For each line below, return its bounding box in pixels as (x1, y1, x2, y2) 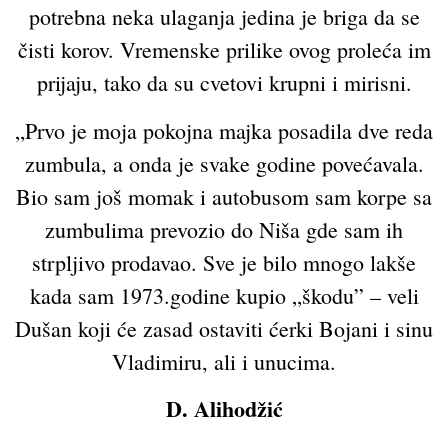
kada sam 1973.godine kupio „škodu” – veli (29, 280, 419, 310)
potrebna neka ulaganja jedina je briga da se (28, 2, 420, 32)
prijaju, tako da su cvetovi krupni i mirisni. (36, 68, 412, 98)
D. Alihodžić (165, 391, 283, 425)
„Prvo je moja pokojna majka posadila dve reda (15, 115, 433, 145)
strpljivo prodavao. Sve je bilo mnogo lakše (32, 247, 416, 277)
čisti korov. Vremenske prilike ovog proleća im (17, 35, 431, 65)
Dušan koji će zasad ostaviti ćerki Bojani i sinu (15, 313, 433, 343)
